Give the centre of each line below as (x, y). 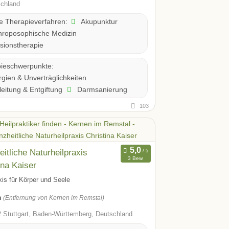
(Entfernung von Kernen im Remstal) (54, 198)
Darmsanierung (101, 89)
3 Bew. (135, 158)
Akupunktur (98, 21)
